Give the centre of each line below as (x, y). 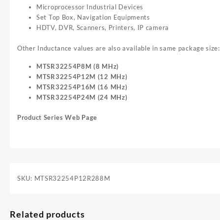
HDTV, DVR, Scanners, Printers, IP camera (103, 28)
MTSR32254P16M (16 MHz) (82, 87)
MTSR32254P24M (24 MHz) (82, 97)
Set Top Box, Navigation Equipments (93, 17)
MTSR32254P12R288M (72, 179)
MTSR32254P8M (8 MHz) (78, 66)
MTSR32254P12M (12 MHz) (82, 76)
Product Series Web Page (57, 118)
